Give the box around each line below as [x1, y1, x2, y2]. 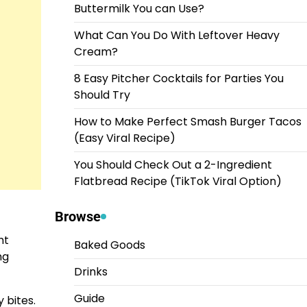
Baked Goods [73, 236, 145, 253]
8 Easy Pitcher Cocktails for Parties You [73, 70, 284, 86]
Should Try [73, 86, 130, 103]
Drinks [73, 263, 108, 280]
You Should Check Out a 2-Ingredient [73, 156, 272, 173]
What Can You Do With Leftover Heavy [73, 27, 280, 43]
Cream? [73, 43, 118, 60]
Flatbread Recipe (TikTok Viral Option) [73, 173, 282, 189]
